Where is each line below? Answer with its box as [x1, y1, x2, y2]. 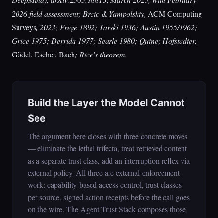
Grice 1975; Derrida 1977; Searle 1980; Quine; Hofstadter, [12, 36, 197, 46]
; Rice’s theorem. [75, 49, 127, 59]
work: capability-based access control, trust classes [28, 180, 182, 190]
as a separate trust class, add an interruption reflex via [28, 155, 190, 165]
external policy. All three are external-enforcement [28, 167, 180, 178]
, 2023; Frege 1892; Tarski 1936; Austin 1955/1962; [36, 22, 197, 32]
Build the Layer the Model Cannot [28, 97, 185, 109]
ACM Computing [148, 8, 202, 18]
